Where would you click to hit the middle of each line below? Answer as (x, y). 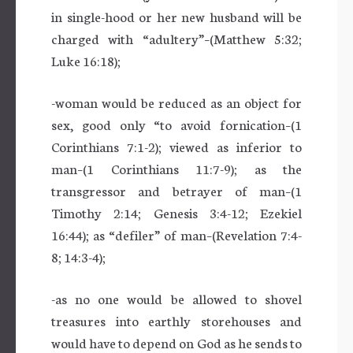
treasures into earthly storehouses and (176, 320)
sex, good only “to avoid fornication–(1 (176, 124)
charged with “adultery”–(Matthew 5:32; (176, 38)
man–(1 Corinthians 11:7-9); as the (176, 168)
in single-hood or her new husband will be (176, 16)
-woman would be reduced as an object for (176, 102)
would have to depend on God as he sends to (176, 342)
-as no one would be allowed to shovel (176, 298)
